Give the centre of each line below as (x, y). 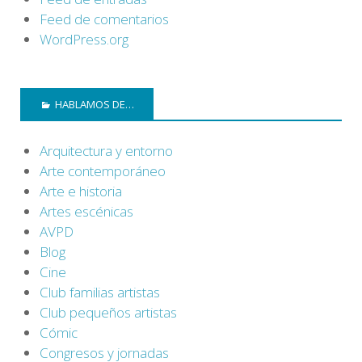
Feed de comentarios (104, 19)
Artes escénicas (86, 212)
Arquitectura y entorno (106, 151)
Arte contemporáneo (103, 171)
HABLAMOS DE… (95, 104)
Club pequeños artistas (108, 313)
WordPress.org (84, 39)
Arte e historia (81, 192)
